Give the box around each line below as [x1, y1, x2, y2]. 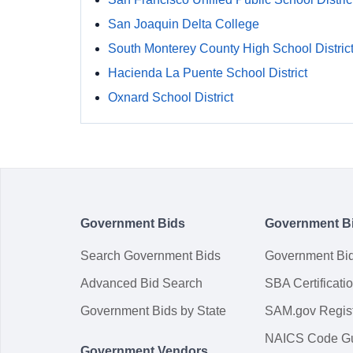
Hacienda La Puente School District [108, 66, 307, 80]
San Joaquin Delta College [108, 17, 259, 31]
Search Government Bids [80, 249, 221, 262]
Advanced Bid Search [80, 277, 203, 290]
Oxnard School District [108, 91, 233, 104]
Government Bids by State [80, 304, 226, 318]
